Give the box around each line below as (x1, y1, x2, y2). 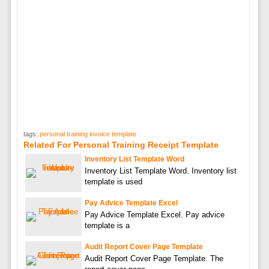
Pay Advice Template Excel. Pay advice (84, 210, 225, 219)
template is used (84, 177, 142, 186)
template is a (84, 220, 130, 230)
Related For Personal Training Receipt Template (23, 139, 219, 150)
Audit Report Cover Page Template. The (84, 253, 223, 263)
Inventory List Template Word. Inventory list (84, 166, 237, 175)
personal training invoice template (39, 130, 136, 138)
